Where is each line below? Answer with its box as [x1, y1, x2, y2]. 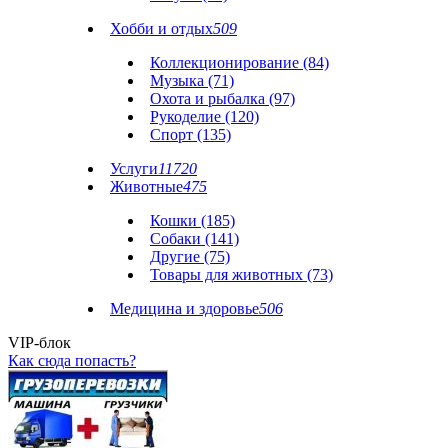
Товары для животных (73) [150, 266, 333, 283]
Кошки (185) [150, 212, 235, 229]
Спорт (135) [150, 126, 231, 143]
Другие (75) [150, 248, 230, 265]
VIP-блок [8, 334, 71, 351]
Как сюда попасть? [8, 352, 136, 369]
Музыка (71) [150, 72, 234, 89]
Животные [110, 178, 183, 195]
